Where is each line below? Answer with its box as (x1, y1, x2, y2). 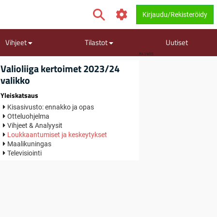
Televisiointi (7, 149, 44, 157)
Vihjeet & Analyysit (7, 121, 63, 129)
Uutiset (166, 36, 188, 48)
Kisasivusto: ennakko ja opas (7, 103, 94, 111)
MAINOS (139, 52, 154, 57)
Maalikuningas (7, 139, 52, 148)
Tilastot (84, 36, 109, 48)
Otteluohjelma (7, 112, 50, 120)
